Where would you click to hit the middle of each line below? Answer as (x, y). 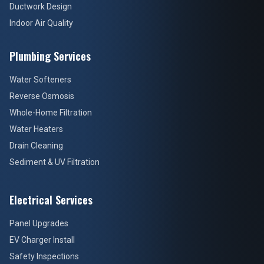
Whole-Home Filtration (51, 113)
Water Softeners (40, 80)
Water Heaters (36, 129)
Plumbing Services (50, 56)
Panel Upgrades (39, 223)
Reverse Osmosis (42, 96)
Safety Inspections (44, 256)
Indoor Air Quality (41, 23)
